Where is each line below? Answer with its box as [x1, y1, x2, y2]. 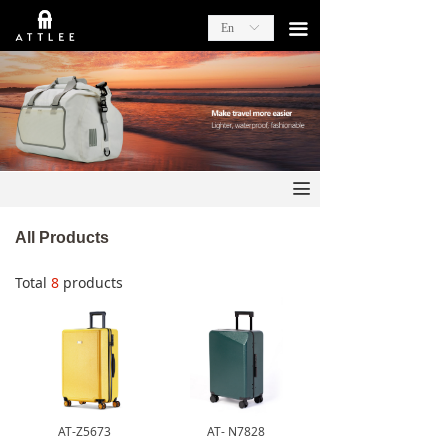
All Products [15, 229, 109, 246]
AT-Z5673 [57, 423, 111, 440]
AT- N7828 [206, 423, 265, 440]
